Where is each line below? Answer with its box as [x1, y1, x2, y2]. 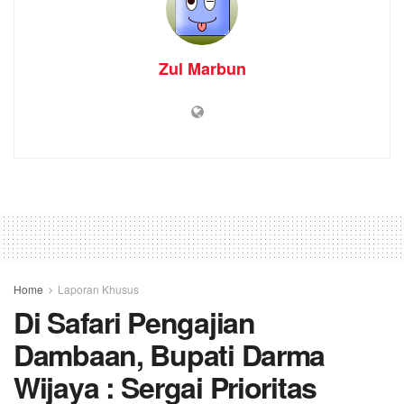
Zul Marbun [158, 56, 246, 80]
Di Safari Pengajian [14, 300, 255, 343]
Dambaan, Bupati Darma [14, 333, 326, 375]
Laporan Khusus [58, 280, 139, 297]
